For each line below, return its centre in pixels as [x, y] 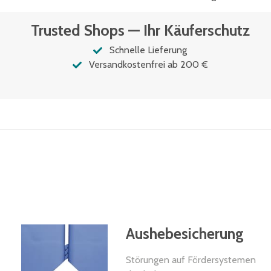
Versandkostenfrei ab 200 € [148, 65]
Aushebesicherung [184, 234]
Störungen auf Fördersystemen [191, 260]
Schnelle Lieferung [148, 50]
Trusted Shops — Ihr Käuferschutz [140, 31]
